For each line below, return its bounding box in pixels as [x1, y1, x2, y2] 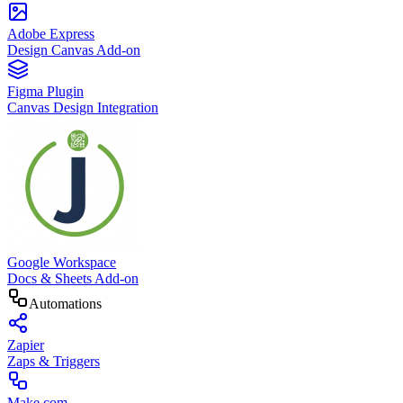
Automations [29, 296, 102, 311]
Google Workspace [7, 255, 116, 270]
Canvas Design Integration [7, 100, 158, 115]
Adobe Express [7, 26, 94, 41]
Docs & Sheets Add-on [7, 271, 139, 286]
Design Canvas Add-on [7, 42, 140, 58]
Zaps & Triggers [7, 354, 100, 369]
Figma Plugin [7, 84, 84, 99]
